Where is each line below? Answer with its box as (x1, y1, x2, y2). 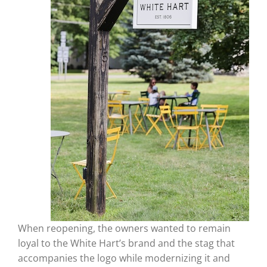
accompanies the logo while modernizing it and (17, 251, 230, 265)
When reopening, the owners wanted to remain (17, 221, 231, 235)
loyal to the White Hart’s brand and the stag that (17, 236, 235, 250)
